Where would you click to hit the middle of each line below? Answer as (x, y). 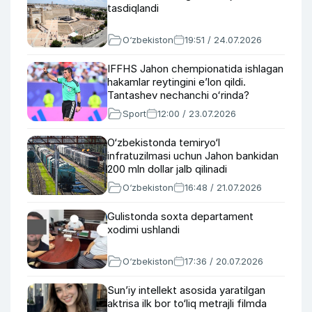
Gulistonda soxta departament (180, 216)
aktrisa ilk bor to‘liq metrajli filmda (187, 303)
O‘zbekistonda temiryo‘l (164, 142)
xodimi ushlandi (143, 229)
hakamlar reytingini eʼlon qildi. (177, 82)
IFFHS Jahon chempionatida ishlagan (195, 69)
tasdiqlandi (133, 8)
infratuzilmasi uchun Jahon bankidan (193, 156)
